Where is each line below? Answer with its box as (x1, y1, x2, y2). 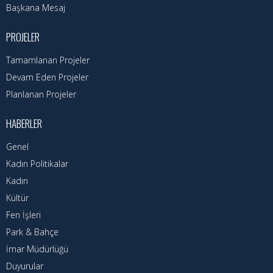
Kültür (6, 192, 29, 204)
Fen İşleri (6, 209, 41, 221)
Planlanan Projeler (6, 88, 76, 101)
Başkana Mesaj (6, 2, 65, 14)
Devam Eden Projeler (6, 71, 88, 83)
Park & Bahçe (6, 226, 58, 238)
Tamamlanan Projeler (6, 54, 90, 66)
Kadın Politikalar (6, 158, 68, 170)
